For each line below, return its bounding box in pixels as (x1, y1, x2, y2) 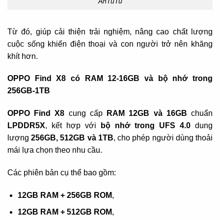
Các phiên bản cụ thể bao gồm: (7, 168, 116, 177)
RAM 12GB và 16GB (107, 109, 187, 118)
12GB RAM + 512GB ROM (17, 208, 112, 217)
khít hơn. (7, 52, 38, 60)
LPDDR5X (7, 121, 45, 130)
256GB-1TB (7, 86, 50, 95)
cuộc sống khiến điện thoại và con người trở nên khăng (7, 39, 213, 48)
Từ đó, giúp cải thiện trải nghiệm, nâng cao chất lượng (7, 27, 213, 36)
